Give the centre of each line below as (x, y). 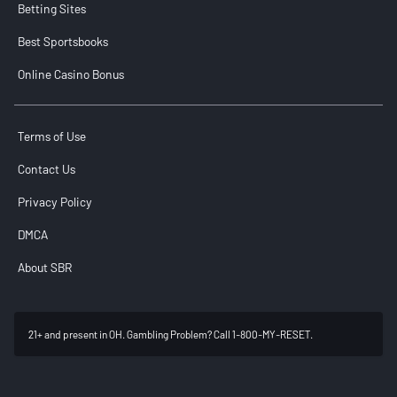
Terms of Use (52, 136)
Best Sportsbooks (63, 42)
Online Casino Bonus (71, 74)
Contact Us (47, 169)
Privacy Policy (55, 202)
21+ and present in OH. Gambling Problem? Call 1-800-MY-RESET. (171, 335)
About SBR (45, 268)
